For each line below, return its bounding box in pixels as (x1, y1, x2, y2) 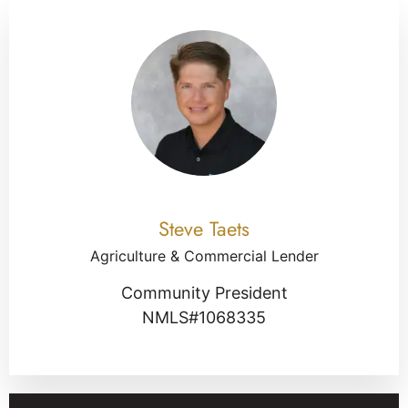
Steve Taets (158, 213, 250, 243)
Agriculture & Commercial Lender (89, 246, 319, 265)
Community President (120, 282, 288, 302)
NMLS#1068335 (142, 307, 266, 327)
